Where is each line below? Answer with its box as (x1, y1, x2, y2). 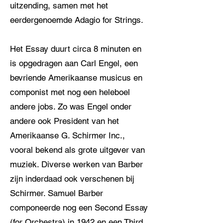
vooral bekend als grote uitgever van (10, 145, 145, 155)
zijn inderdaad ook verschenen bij (10, 174, 134, 184)
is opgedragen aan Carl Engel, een (10, 58, 138, 68)
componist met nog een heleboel (10, 87, 130, 97)
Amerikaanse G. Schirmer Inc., (10, 130, 125, 140)
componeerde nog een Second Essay (10, 203, 148, 213)
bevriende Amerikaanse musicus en (10, 73, 142, 83)
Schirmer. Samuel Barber (10, 188, 103, 198)
